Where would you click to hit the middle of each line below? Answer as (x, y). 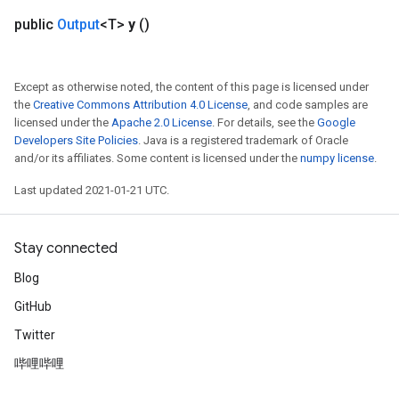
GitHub (33, 306)
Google (336, 122)
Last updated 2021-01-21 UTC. (92, 190)
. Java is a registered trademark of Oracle (243, 140)
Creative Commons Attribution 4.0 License (140, 105)
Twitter (35, 335)
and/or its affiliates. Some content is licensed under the (157, 158)
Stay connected (66, 248)
